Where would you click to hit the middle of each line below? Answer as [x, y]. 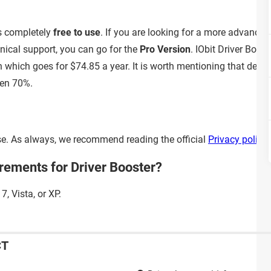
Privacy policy [238, 139]
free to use [77, 32]
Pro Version [165, 49]
